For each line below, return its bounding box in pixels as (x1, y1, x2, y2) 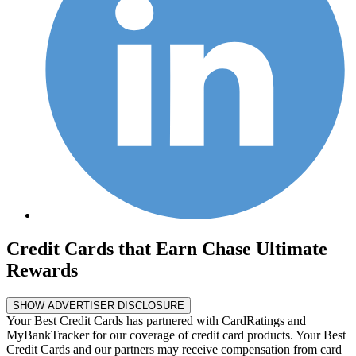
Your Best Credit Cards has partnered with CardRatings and (6, 314, 306, 328)
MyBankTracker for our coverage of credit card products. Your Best (6, 328, 346, 342)
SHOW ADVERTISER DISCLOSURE (13, 300, 184, 312)
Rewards (6, 260, 78, 281)
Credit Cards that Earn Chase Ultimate (6, 238, 327, 260)
